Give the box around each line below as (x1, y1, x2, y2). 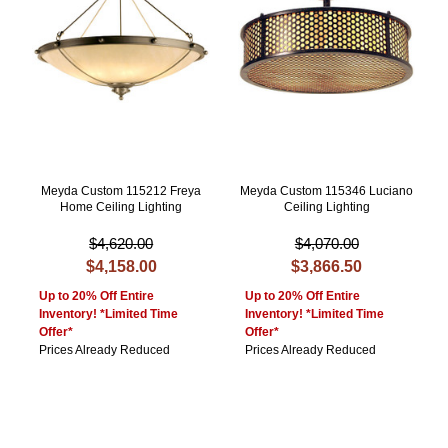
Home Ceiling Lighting (60, 200, 183, 215)
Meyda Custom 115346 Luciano (240, 184, 414, 199)
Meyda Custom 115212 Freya (41, 184, 202, 199)
